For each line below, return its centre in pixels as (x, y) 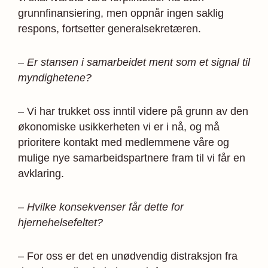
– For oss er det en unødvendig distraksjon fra (128, 256)
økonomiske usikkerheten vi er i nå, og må (119, 127)
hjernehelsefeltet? (60, 222)
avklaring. (41, 173)
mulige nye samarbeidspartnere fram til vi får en (132, 158)
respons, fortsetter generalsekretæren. (109, 28)
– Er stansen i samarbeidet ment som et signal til (134, 62)
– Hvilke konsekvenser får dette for (101, 207)
